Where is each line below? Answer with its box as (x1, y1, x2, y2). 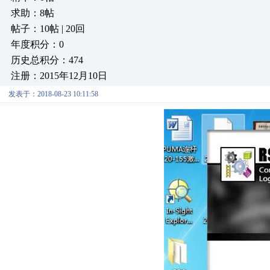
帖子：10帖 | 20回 (11, 24, 85, 34)
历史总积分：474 (11, 55, 83, 65)
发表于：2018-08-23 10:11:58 (8, 90, 98, 98)
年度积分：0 (11, 39, 64, 49)
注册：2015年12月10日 (11, 71, 107, 81)
